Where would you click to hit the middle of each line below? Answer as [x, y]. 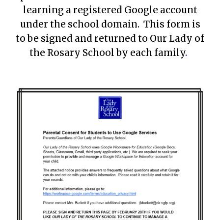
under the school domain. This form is [110, 24]
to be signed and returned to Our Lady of [110, 39]
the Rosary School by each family [107, 53]
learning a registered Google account [110, 10]
